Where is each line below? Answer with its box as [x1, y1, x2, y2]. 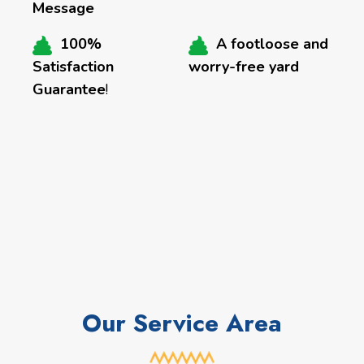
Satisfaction [32, 57, 114, 77]
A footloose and [216, 34, 328, 54]
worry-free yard [188, 57, 299, 77]
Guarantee [32, 80, 106, 100]
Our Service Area [82, 305, 282, 341]
